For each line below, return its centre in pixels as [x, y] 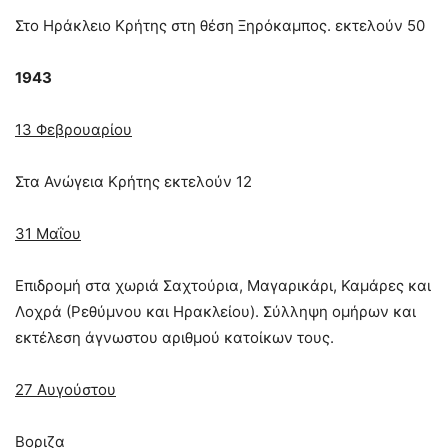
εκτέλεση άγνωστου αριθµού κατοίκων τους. [174, 338]
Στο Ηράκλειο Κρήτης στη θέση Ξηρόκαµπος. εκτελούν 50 [220, 26]
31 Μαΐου [48, 234]
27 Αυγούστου [65, 390]
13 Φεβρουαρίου [73, 130]
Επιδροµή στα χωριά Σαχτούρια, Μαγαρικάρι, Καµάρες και [223, 286]
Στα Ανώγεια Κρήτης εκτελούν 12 [133, 182]
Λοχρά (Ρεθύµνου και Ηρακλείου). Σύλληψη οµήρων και [215, 312]
